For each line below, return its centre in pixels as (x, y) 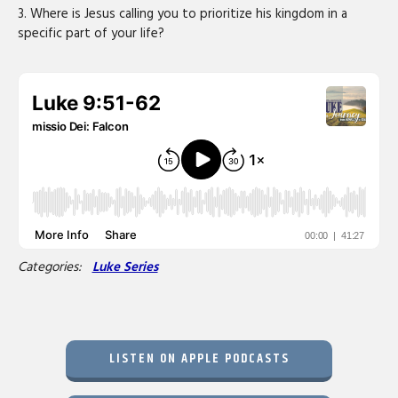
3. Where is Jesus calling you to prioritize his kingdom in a (183, 14)
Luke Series (125, 267)
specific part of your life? (91, 33)
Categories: (52, 267)
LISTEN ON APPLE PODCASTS (199, 358)
